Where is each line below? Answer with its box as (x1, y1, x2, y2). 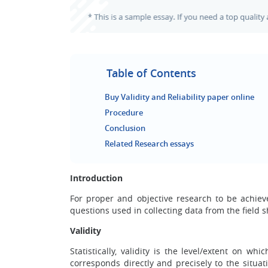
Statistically (70, 245, 115, 257)
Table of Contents (106, 66, 196, 80)
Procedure (105, 107, 143, 118)
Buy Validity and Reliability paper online (105, 92, 254, 102)
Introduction (70, 172, 123, 184)
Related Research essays (105, 138, 194, 149)
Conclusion (105, 123, 145, 133)
